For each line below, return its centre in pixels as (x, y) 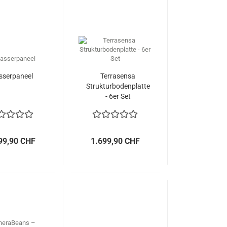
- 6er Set (118, 96)
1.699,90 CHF (115, 141)
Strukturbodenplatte (118, 86)
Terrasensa (118, 76)
